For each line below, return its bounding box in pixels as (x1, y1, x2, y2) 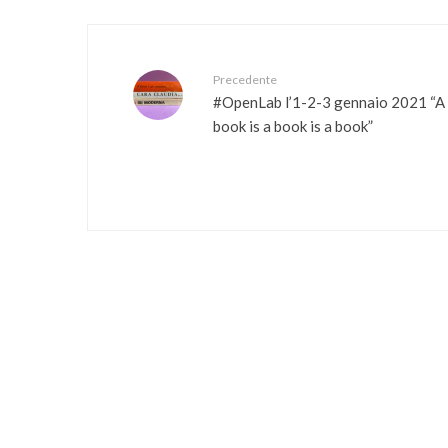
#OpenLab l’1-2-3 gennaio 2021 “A (213, 92, 445, 111)
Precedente (213, 72, 277, 88)
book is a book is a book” (213, 116, 373, 135)
